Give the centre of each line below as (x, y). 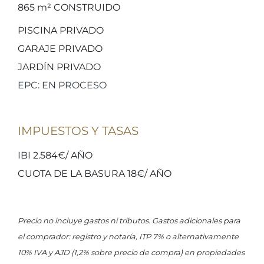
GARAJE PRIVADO (60, 49)
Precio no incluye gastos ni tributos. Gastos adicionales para (129, 221)
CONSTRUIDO (86, 7)
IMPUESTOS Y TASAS (78, 131)
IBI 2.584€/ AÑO (55, 155)
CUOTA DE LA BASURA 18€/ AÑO (95, 174)
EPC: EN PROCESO (62, 85)
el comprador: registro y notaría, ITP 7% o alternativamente (128, 237)
